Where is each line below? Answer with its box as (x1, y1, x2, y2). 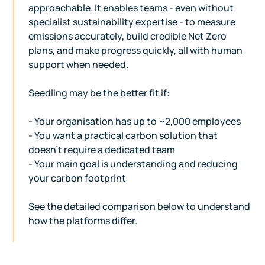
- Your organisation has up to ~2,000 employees (28, 115, 241, 128)
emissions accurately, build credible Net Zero (28, 30, 227, 43)
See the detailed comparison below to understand (28, 200, 251, 214)
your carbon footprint (28, 172, 127, 185)
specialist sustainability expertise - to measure (28, 15, 236, 29)
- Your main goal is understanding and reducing (28, 157, 238, 171)
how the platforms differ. (28, 214, 138, 228)
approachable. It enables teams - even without (28, 1, 234, 15)
